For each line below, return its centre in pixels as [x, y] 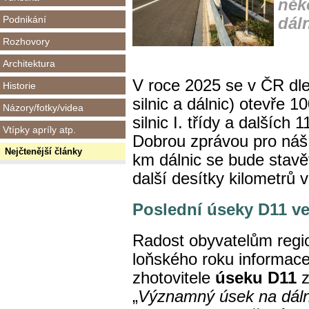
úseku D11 [256, 278]
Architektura [29, 63]
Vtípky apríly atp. [39, 130]
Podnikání [24, 19]
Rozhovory [26, 41]
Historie [19, 86]
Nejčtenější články [43, 151]
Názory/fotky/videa [43, 108]
